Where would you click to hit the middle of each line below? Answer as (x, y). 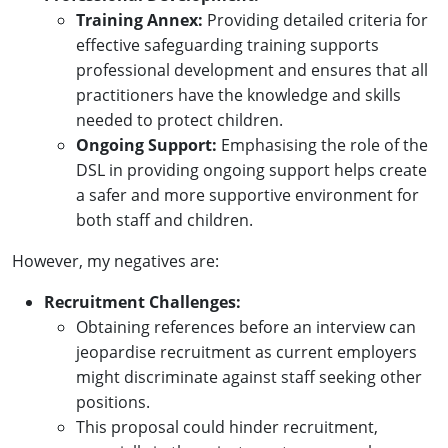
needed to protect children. (179, 119)
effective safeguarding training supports (227, 44)
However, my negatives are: (115, 260)
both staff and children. (164, 219)
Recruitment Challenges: (142, 301)
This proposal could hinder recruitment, (227, 426)
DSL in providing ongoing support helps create (251, 169)
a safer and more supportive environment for (247, 194)
